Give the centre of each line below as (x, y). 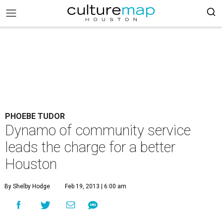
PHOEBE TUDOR (35, 116)
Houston (31, 164)
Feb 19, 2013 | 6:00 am (96, 186)
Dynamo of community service (98, 130)
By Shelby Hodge (27, 186)
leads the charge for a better (90, 147)
